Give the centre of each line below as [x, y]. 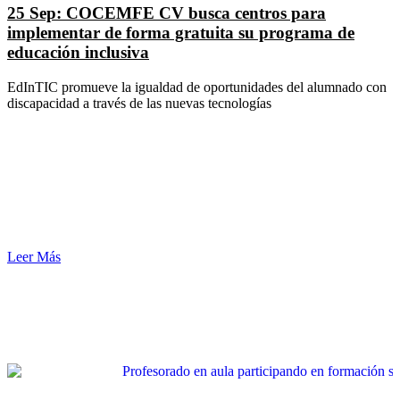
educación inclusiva [78, 53]
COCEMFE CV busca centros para [196, 13]
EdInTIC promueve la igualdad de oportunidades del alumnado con [197, 87]
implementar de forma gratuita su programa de [181, 33]
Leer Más [34, 257]
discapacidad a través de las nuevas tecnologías [139, 104]
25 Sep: [37, 13]
